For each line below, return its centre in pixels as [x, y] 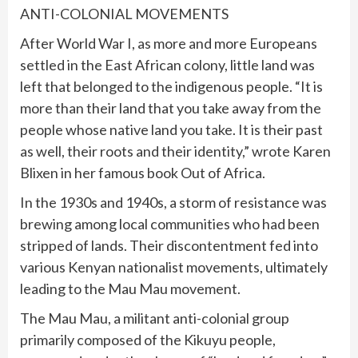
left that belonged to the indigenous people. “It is [171, 87]
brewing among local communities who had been [170, 224]
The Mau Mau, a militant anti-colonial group [155, 318]
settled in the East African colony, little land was [167, 65]
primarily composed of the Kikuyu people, [148, 340]
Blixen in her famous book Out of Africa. [143, 173]
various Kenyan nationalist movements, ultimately [174, 267]
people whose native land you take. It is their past [171, 130]
